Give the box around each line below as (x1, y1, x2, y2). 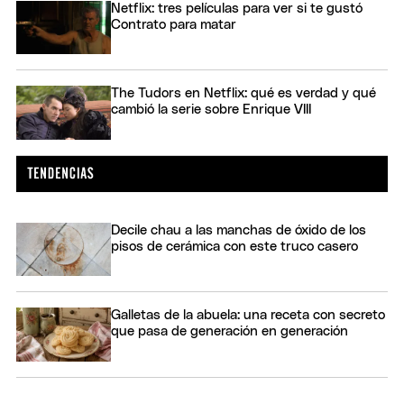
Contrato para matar (111, 17, 236, 32)
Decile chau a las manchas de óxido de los (111, 223, 366, 237)
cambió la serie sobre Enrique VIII (111, 103, 311, 117)
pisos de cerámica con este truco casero (111, 239, 358, 253)
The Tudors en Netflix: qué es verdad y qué (111, 87, 376, 101)
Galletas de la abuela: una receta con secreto (111, 308, 385, 323)
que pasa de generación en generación (111, 325, 348, 339)
